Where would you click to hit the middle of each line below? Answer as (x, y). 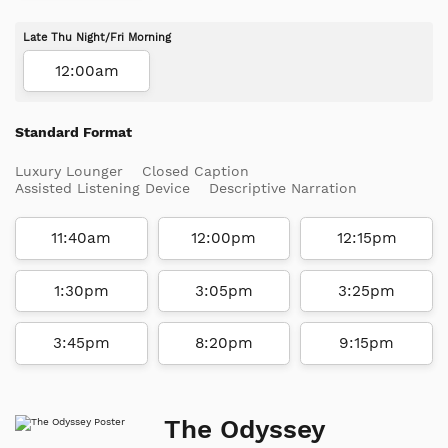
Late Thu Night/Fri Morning (97, 37)
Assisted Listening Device (102, 188)
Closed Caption (195, 171)
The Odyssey (245, 428)
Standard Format (73, 132)
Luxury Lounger (69, 171)
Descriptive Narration (283, 188)
